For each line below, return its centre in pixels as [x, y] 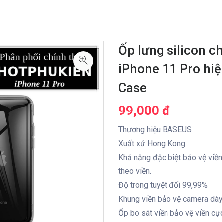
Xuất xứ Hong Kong [152, 143]
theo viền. [135, 171]
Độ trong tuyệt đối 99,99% [163, 185]
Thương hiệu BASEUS [155, 129]
